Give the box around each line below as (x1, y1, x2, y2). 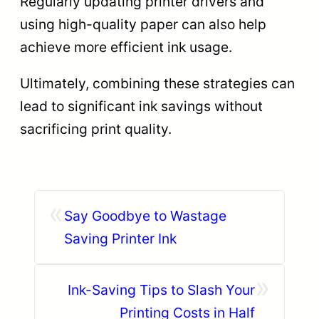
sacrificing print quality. (20, 120, 172, 138)
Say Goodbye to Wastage (64, 206, 226, 224)
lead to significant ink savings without (20, 98, 263, 115)
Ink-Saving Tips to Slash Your (68, 281, 255, 298)
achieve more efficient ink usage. (20, 38, 232, 56)
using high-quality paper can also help (20, 16, 266, 33)
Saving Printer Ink (64, 229, 177, 247)
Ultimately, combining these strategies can (20, 75, 295, 93)
